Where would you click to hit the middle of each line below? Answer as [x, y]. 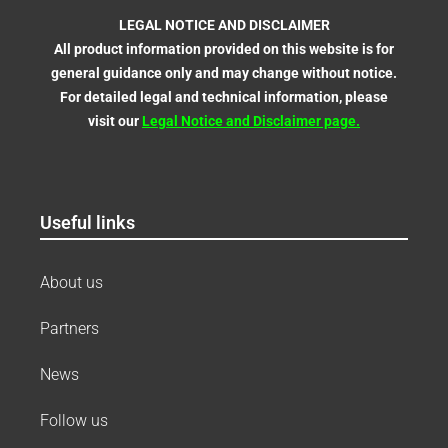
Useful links [87, 223]
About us [71, 283]
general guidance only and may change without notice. [224, 72]
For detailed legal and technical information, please [224, 96]
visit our [115, 120]
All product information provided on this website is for [224, 48]
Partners [69, 329]
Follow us [74, 421]
